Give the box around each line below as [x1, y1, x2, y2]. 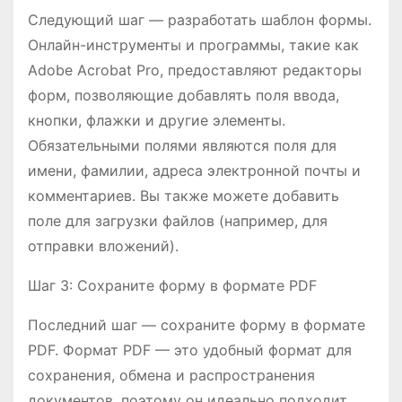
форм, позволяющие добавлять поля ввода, [28, 86, 339, 105]
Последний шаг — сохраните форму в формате [28, 316, 365, 335]
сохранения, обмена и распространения [28, 366, 315, 385]
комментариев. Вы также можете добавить [28, 187, 339, 205]
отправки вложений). [28, 237, 179, 256]
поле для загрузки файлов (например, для [28, 212, 328, 231]
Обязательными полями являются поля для [28, 136, 336, 155]
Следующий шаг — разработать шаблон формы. [28, 11, 371, 30]
